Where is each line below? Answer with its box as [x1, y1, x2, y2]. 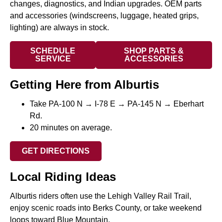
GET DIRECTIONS [22, 147, 90, 156]
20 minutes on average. [30, 123, 112, 132]
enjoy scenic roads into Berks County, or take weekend [10, 204, 202, 213]
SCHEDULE [30, 47, 76, 55]
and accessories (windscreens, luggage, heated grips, [10, 11, 199, 20]
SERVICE [35, 55, 71, 63]
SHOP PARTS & [124, 47, 184, 55]
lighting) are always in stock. [10, 23, 109, 32]
